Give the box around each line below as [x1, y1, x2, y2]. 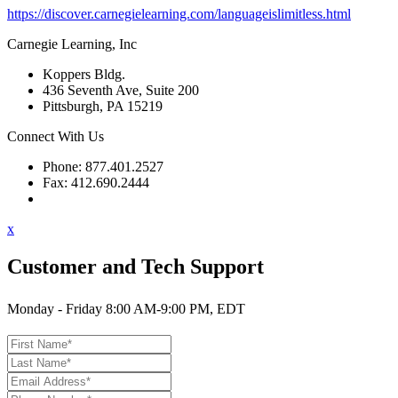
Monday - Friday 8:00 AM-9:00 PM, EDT [7, 301, 245, 316]
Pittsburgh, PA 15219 [43, 99, 163, 115]
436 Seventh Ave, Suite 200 [43, 83, 199, 99]
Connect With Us [7, 129, 104, 145]
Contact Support [43, 191, 134, 207]
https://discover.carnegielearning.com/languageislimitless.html [7, 6, 351, 22]
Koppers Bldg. [43, 67, 125, 83]
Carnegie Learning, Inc [7, 36, 137, 52]
